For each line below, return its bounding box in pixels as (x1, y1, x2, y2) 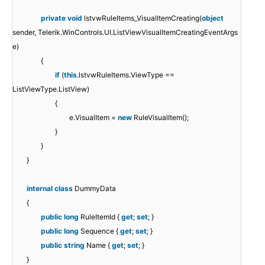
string (64, 241, 85, 250)
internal (27, 184, 53, 193)
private (41, 14, 66, 23)
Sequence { (80, 227, 120, 236)
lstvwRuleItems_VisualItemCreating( (84, 14, 202, 23)
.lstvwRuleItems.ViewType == (77, 70, 174, 80)
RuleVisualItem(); (134, 113, 189, 122)
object (202, 14, 224, 23)
